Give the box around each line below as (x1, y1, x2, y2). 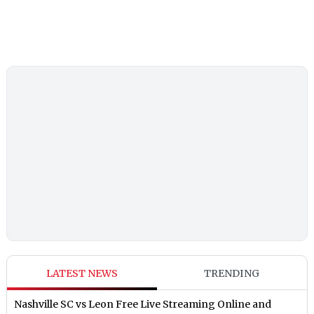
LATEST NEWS (46, 267, 118, 280)
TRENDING (204, 267, 260, 280)
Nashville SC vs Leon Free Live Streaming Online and (14, 298, 272, 311)
